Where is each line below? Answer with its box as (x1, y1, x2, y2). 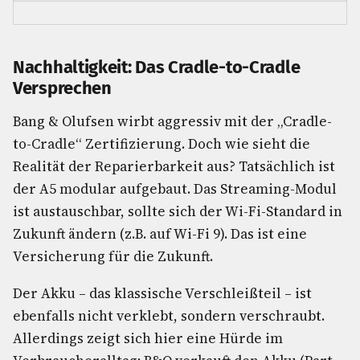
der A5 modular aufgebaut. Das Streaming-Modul (13, 179, 337, 198)
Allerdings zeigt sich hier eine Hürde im (13, 329, 283, 348)
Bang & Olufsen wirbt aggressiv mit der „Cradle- (13, 112, 332, 131)
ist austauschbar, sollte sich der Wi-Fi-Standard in (13, 202, 342, 221)
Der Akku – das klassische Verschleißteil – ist (13, 284, 312, 303)
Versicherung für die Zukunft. (13, 247, 213, 266)
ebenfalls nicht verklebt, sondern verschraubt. (13, 306, 325, 325)
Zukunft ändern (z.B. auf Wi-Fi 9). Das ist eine (13, 224, 307, 243)
